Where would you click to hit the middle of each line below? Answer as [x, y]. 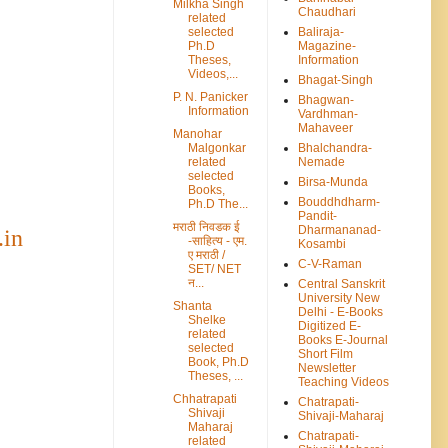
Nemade [321, 161]
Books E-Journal [343, 339]
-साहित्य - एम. [217, 240]
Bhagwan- [326, 99]
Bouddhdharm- [339, 201]
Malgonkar [216, 147]
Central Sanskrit [341, 283]
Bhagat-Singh [335, 79]
